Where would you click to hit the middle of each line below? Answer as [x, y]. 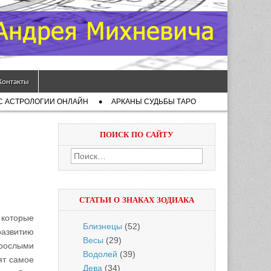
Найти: [84, 155]
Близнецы [103, 226]
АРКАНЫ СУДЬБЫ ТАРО [154, 102]
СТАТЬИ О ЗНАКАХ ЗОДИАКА [137, 200]
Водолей [100, 254]
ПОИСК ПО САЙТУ [137, 135]
